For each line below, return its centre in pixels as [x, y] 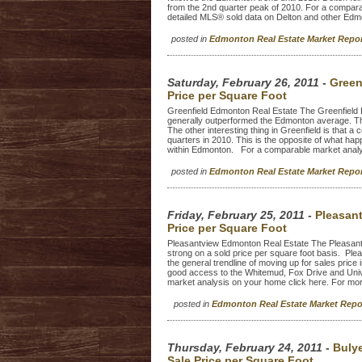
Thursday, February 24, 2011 [246, 347]
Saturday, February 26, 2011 [245, 82]
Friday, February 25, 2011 [238, 215]
